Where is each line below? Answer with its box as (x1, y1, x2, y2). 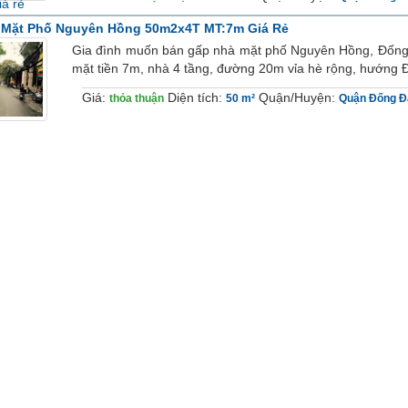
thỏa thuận (108, 91, 164, 105)
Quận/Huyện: (258, 89, 339, 105)
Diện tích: (167, 89, 226, 105)
